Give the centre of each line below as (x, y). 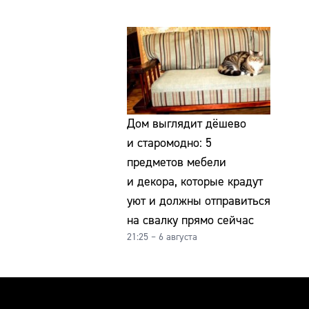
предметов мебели (177, 163)
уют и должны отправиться (199, 201)
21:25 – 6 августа (162, 238)
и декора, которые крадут (195, 182)
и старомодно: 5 (169, 143)
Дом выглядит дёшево (187, 124)
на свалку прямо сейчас (190, 221)
